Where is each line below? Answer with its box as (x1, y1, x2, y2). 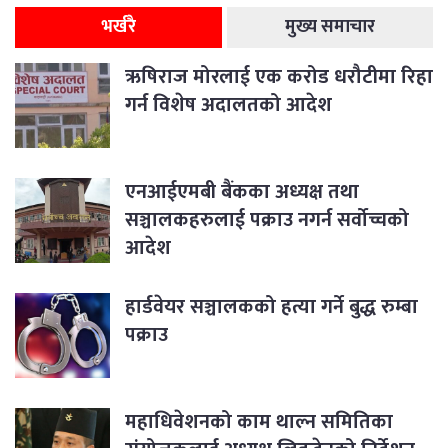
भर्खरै (100, 12, 136, 43)
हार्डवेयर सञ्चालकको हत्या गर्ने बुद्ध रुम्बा (125, 290, 418, 325)
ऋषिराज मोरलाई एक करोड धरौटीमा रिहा (125, 60, 433, 95)
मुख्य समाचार (284, 12, 375, 43)
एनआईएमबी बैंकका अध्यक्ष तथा (125, 175, 359, 210)
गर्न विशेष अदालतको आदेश (125, 88, 332, 123)
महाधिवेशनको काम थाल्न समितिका (125, 405, 393, 440)
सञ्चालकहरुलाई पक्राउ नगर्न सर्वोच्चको (125, 203, 409, 238)
